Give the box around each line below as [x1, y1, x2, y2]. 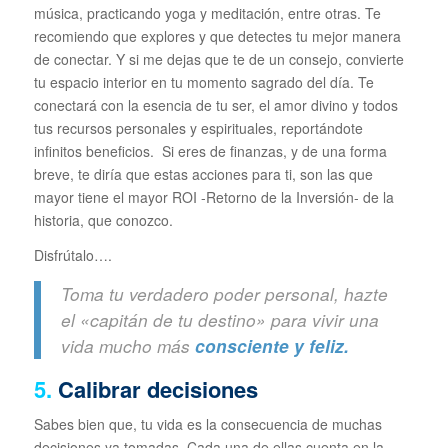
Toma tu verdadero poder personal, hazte [60, 282, 388, 307]
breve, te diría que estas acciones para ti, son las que [33, 163, 373, 184]
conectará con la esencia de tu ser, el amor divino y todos [33, 94, 398, 115]
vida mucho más [60, 334, 195, 359]
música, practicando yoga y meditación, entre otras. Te [33, 2, 381, 23]
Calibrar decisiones [57, 372, 258, 405]
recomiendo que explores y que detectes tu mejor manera [33, 25, 401, 46]
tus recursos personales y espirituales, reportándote [33, 117, 363, 138]
